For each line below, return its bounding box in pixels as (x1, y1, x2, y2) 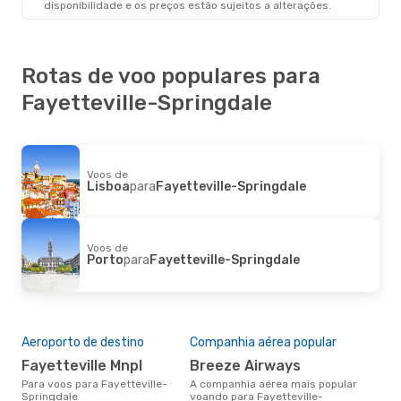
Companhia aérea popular (190, 334, 337, 350)
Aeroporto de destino (21, 334, 144, 350)
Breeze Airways (200, 356, 301, 374)
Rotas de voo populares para (21, 63, 320, 89)
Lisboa (87, 178, 130, 194)
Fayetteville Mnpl (30, 356, 142, 374)
